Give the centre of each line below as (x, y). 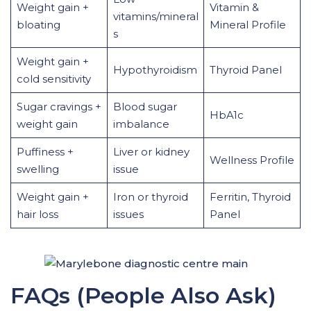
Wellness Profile (252, 160)
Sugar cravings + (59, 107)
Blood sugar (145, 107)
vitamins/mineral (155, 16)
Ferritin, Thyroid (250, 197)
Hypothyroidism (155, 70)
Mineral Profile (247, 25)
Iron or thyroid (150, 197)
